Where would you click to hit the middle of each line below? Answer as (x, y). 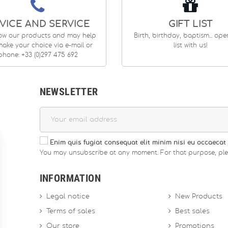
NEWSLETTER (69, 92)
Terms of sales (70, 212)
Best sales (193, 212)
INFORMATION (70, 178)
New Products (199, 197)
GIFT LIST (190, 25)
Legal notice (68, 197)
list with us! (190, 46)
